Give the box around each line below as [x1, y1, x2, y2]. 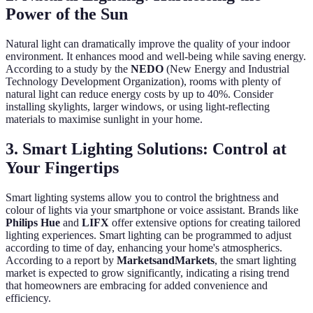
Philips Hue [6, 216, 60, 228]
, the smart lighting [214, 254, 296, 266]
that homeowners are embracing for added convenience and [6, 279, 268, 291]
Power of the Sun [6, 5, 128, 24]
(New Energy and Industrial [163, 63, 289, 75]
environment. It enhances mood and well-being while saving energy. [6, 50, 306, 63]
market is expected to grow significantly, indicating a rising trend [6, 266, 289, 279]
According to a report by [6, 254, 117, 266]
